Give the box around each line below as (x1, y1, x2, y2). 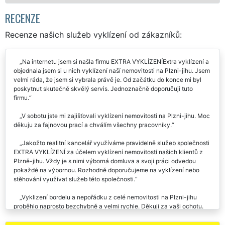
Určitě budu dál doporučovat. (14, 211, 95, 219)
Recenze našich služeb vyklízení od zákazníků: (5, 29, 182, 40)
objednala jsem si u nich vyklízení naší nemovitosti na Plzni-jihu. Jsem (14, 66, 210, 74)
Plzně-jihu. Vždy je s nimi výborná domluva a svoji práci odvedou (14, 157, 196, 165)
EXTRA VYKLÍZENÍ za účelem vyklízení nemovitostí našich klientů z (14, 148, 203, 156)
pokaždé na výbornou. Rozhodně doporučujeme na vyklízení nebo (14, 166, 199, 174)
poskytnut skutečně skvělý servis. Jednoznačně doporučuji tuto (14, 84, 193, 92)
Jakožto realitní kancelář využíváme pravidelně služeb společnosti (22, 139, 209, 147)
